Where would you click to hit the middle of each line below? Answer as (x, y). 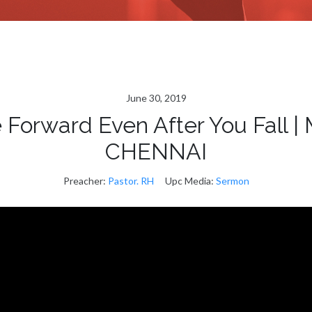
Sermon (232, 181)
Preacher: (84, 181)
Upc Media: (189, 181)
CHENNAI (156, 151)
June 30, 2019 (156, 98)
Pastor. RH (131, 181)
